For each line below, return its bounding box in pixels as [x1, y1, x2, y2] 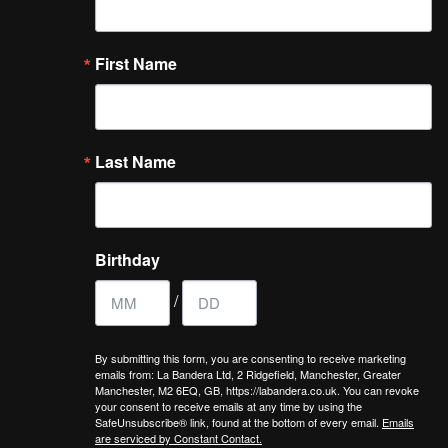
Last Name [95, 149, 176, 173]
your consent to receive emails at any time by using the [95, 397, 362, 414]
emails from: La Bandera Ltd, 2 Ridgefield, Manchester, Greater [95, 365, 401, 382]
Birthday [95, 247, 160, 271]
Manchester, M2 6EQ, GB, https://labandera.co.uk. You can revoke [95, 381, 419, 398]
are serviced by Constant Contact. [95, 429, 262, 446]
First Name [95, 51, 177, 75]
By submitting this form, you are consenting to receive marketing [95, 349, 406, 366]
